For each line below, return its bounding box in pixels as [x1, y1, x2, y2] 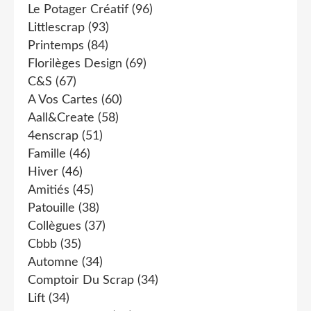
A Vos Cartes [28, 93, 98, 106]
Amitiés [28, 183, 69, 196]
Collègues [28, 219, 81, 233]
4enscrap [28, 129, 78, 142]
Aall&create [28, 111, 94, 124]
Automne [28, 255, 78, 269]
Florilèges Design [28, 57, 122, 70]
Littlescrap [28, 21, 85, 34]
